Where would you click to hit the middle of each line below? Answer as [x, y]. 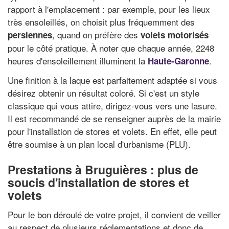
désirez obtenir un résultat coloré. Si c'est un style [104, 93]
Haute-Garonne [178, 61]
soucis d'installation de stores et [98, 182]
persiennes [30, 35]
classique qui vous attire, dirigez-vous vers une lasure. [112, 106]
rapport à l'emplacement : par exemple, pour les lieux [109, 9]
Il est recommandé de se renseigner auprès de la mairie [114, 118]
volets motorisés [175, 35]
